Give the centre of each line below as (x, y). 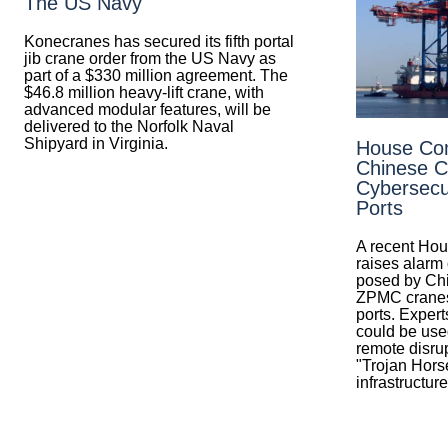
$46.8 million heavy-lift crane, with (144, 92)
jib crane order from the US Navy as (150, 58)
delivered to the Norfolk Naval (129, 126)
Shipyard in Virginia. (96, 143)
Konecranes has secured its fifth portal (159, 41)
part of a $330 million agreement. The (156, 75)
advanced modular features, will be (147, 109)
